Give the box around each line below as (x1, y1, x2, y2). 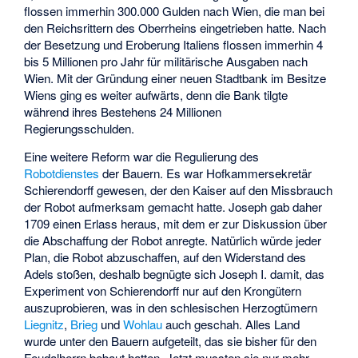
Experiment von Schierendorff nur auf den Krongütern (24, 281, 302, 299)
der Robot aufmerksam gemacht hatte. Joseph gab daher (24, 197, 323, 215)
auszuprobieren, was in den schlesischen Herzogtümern (24, 298, 318, 316)
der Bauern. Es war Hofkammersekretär (99, 164, 312, 181)
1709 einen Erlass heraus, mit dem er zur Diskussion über (24, 214, 328, 232)
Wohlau (123, 315, 163, 332)
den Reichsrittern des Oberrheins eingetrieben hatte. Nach (24, 19, 327, 37)
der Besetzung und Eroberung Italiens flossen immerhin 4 (24, 36, 324, 54)
